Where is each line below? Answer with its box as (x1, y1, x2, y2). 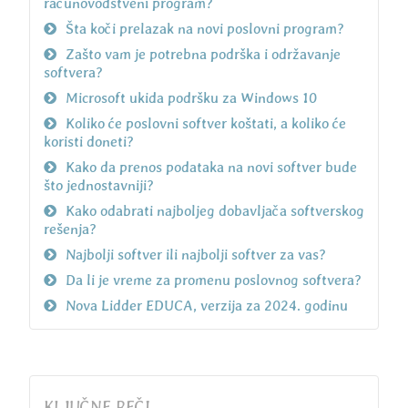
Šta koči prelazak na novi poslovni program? (65, 20, 344, 38)
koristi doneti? (43, 133, 134, 151)
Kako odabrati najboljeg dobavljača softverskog (65, 202, 364, 220)
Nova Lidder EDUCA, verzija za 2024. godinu (65, 297, 348, 315)
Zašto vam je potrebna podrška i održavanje (65, 46, 341, 64)
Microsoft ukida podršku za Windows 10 (65, 89, 317, 107)
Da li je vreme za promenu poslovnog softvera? (65, 271, 362, 290)
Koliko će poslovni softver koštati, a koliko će (65, 115, 346, 133)
